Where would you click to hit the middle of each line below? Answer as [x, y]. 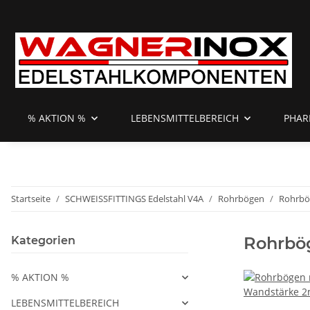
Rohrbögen [241, 199]
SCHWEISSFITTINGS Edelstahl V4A [134, 199]
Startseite [31, 199]
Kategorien [43, 241]
